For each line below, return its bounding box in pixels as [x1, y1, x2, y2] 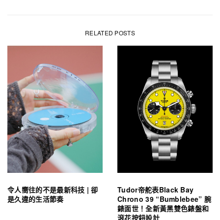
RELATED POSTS [84, 28, 136, 37]
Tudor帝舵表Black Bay [117, 184, 194, 194]
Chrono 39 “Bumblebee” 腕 [117, 193, 212, 204]
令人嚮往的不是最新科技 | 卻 [7, 184, 98, 194]
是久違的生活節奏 [7, 193, 64, 204]
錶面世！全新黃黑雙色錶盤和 [117, 203, 209, 213]
